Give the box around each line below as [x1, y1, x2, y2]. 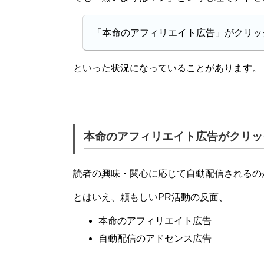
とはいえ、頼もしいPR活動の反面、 [73, 192, 228, 202]
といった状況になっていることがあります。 [73, 62, 262, 73]
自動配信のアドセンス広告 [98, 233, 212, 243]
